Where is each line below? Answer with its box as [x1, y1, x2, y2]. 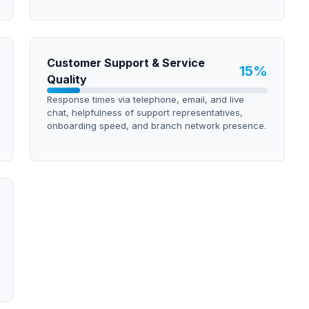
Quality [46, 72, 87, 86]
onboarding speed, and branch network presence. [46, 120, 266, 131]
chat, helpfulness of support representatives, [46, 107, 243, 118]
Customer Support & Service [46, 56, 205, 70]
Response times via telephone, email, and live [46, 94, 244, 105]
